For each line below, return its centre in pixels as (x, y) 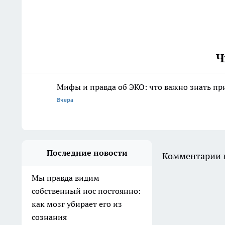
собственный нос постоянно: (86, 191)
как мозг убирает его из (77, 204)
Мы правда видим (66, 178)
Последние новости (87, 153)
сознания (49, 217)
